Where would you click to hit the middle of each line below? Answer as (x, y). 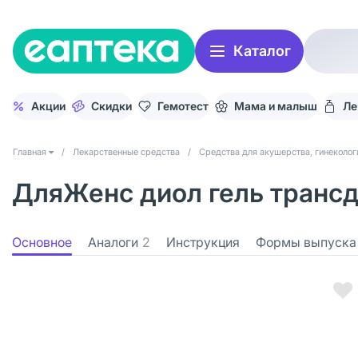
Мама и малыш (276, 106)
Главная (30, 152)
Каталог (262, 51)
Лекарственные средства (126, 152)
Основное (42, 242)
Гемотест (183, 106)
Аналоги (113, 242)
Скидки (111, 106)
